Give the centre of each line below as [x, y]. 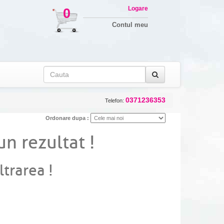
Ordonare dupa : [66, 118]
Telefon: [115, 101]
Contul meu [130, 25]
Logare [138, 8]
